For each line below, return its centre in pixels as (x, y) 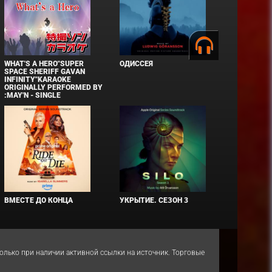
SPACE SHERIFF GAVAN (45, 71)
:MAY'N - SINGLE (33, 95)
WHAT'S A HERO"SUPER (44, 63)
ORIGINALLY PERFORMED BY (54, 87)
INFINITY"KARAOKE (38, 79)
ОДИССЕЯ (137, 63)
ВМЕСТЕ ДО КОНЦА (39, 200)
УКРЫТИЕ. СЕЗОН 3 (154, 200)
